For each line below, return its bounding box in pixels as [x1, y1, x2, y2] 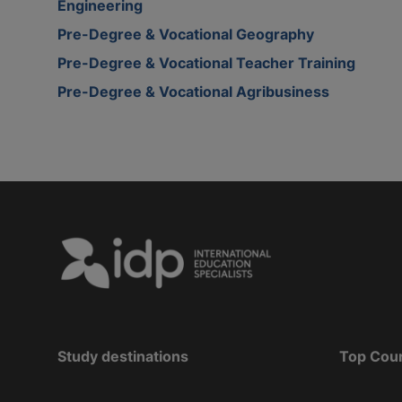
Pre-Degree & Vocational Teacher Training [57, 53, 355, 72]
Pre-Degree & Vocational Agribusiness [57, 82, 329, 100]
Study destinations [57, 346, 188, 365]
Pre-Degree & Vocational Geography [57, 24, 314, 43]
